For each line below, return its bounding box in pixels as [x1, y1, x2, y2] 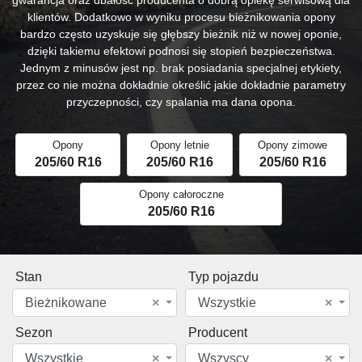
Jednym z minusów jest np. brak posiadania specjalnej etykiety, [20, 61, 342, 74]
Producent [188, 325, 247, 339]
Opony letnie [149, 138, 209, 151]
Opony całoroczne [138, 187, 224, 200]
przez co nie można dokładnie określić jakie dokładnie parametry [16, 78, 346, 91]
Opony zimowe [258, 138, 328, 151]
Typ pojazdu [188, 269, 259, 284]
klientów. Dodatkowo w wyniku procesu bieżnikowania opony [27, 10, 335, 23]
